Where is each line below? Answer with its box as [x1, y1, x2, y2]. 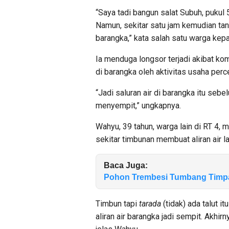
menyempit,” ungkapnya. [96, 101, 181, 110]
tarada [139, 199, 161, 209]
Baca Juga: [104, 161, 148, 170]
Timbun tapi [96, 199, 139, 209]
